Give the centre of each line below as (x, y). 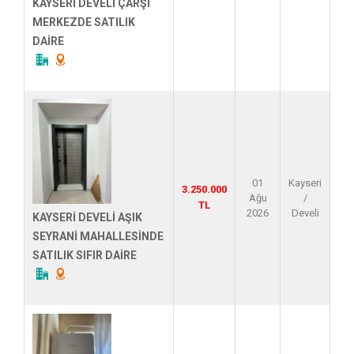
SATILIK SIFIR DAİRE (85, 256)
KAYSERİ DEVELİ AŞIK (87, 218)
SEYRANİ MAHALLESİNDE (98, 237)
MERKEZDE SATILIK (84, 22)
